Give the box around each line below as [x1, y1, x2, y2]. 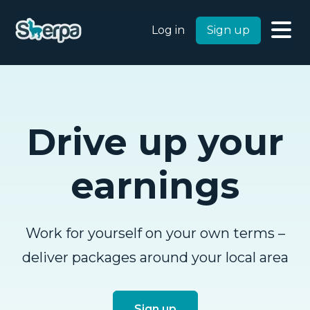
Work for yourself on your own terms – [25, 225, 285, 241]
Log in [152, 24, 185, 37]
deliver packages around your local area [21, 249, 289, 266]
